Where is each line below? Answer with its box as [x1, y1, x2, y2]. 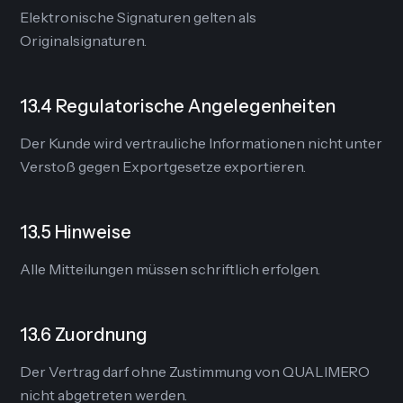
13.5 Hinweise [20, 221, 132, 243]
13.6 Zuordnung [20, 324, 148, 345]
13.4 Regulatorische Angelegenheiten [20, 95, 336, 117]
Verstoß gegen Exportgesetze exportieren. [20, 157, 307, 175]
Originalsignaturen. [20, 31, 148, 49]
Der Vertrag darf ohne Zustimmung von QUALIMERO [20, 363, 371, 381]
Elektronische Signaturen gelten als [20, 8, 257, 26]
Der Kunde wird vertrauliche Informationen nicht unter [20, 134, 383, 152]
